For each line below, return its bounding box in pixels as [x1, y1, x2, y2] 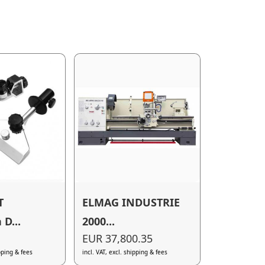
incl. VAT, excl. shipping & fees [82, 248, 168, 257]
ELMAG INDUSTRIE [82, 195, 180, 209]
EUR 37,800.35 [82, 231, 153, 246]
